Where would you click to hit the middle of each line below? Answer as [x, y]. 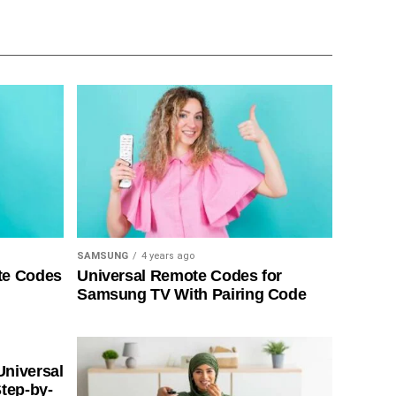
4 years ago [168, 256]
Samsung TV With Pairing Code [192, 295]
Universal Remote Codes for [180, 276]
